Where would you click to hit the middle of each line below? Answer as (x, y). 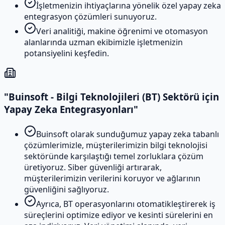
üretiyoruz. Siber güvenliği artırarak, (93, 167)
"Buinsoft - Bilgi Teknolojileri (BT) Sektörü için (111, 97)
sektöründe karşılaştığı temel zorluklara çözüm (114, 156)
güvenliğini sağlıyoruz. (67, 189)
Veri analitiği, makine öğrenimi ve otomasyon (122, 31)
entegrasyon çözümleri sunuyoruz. (90, 16)
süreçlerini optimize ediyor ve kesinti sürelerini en (119, 215)
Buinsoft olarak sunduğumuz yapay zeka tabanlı (128, 134)
